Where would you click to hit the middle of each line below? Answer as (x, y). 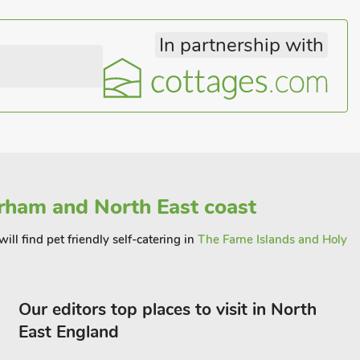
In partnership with (241, 45)
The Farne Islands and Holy (272, 239)
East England (68, 332)
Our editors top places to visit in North (167, 309)
